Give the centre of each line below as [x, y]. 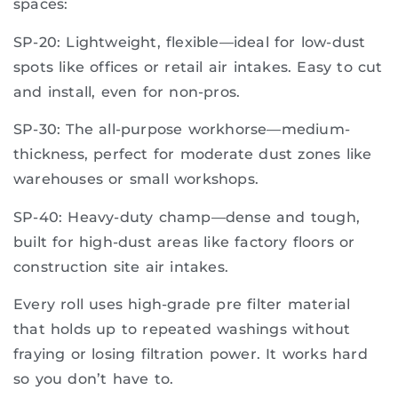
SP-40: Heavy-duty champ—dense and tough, [187, 217]
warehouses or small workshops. [136, 179]
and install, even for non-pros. [127, 92]
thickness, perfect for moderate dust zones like [193, 155]
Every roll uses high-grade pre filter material [182, 304]
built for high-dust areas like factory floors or [184, 242]
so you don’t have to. [94, 378]
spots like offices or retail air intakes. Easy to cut [198, 67]
